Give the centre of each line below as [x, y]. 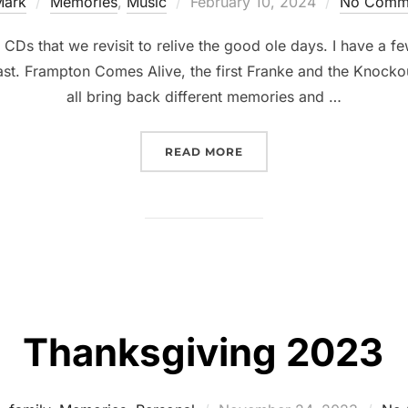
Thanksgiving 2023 [203, 352]
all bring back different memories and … [204, 96]
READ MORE [204, 151]
